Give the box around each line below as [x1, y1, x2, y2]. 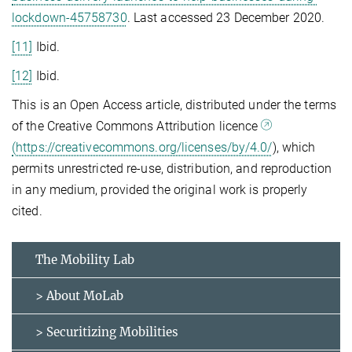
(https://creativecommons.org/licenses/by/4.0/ [12, 139, 273, 155]
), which [272, 139, 316, 155]
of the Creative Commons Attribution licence [12, 118, 262, 134]
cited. [12, 203, 42, 218]
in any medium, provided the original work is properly [12, 181, 308, 197]
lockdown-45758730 [12, 9, 127, 25]
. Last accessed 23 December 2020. [126, 9, 325, 25]
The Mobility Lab [35, 251, 134, 267]
